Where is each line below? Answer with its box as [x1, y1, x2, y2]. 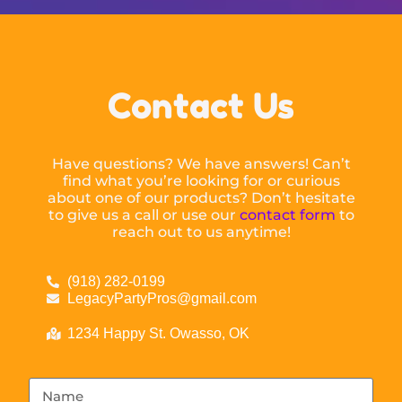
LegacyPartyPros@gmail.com [66, 291, 257, 307]
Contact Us [108, 84, 294, 127]
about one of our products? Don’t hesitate [47, 189, 355, 207]
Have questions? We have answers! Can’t [51, 155, 351, 173]
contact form [239, 206, 336, 224]
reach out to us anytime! [111, 223, 291, 241]
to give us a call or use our [48, 206, 240, 224]
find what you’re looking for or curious [62, 172, 340, 190]
